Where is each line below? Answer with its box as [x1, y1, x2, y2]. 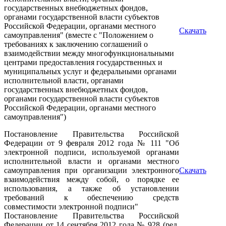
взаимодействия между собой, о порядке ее [4, 175, 179, 184]
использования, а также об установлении [4, 184, 179, 193]
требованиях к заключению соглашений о [4, 40, 148, 48]
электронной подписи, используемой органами [4, 148, 179, 156]
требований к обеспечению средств [4, 193, 179, 202]
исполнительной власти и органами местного [4, 157, 179, 165]
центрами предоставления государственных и [4, 58, 162, 67]
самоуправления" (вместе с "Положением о [4, 31, 153, 39]
